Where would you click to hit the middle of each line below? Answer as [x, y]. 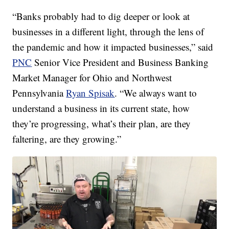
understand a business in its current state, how [101, 108]
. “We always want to [156, 93]
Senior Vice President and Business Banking [120, 62]
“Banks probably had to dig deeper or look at [101, 16]
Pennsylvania [39, 93]
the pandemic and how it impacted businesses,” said [113, 47]
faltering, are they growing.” [67, 139]
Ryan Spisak [90, 93]
